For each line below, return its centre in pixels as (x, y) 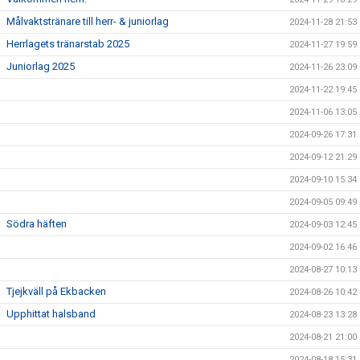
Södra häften (37, 224)
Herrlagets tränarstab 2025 (68, 44)
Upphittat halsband (51, 314)
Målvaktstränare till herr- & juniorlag (88, 21)
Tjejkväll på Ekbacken (56, 291)
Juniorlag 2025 (41, 66)
